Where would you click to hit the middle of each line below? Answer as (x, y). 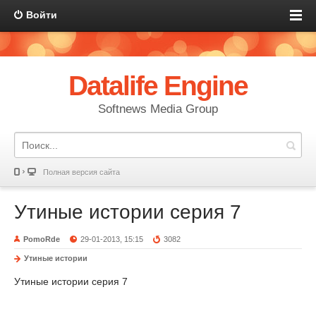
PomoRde (42, 239)
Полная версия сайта (81, 172)
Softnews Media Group (158, 109)
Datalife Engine (158, 86)
